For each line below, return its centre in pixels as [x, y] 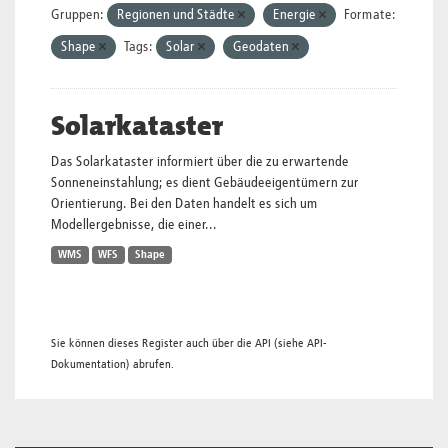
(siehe [289, 343]
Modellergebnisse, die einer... [134, 225]
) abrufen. [150, 364]
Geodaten [262, 47]
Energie [296, 15]
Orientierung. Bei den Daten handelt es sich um [184, 204]
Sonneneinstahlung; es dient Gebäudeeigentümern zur [205, 183]
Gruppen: [77, 15]
